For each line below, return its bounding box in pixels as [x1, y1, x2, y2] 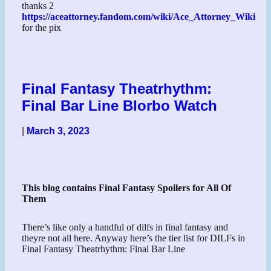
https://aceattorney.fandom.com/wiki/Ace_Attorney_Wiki [22, 11, 256, 22]
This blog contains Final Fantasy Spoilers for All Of [22, 182, 232, 193]
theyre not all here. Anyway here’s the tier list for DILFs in [22, 232, 246, 243]
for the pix [22, 22, 62, 33]
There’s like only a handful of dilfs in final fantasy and [22, 221, 229, 232]
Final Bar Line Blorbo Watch [22, 97, 218, 114]
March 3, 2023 [27, 126, 90, 137]
